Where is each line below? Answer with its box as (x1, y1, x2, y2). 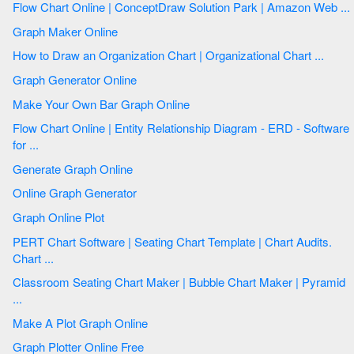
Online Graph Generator (85, 184, 137, 201)
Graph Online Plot (85, 209, 104, 226)
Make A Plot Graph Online (79, 314, 151, 331)
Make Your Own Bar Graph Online (121, 95, 193, 112)
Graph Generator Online (104, 71, 140, 88)
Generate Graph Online (64, 160, 136, 177)
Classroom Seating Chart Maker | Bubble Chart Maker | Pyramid (13, 273, 115, 291)
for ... (29, 136, 42, 153)
